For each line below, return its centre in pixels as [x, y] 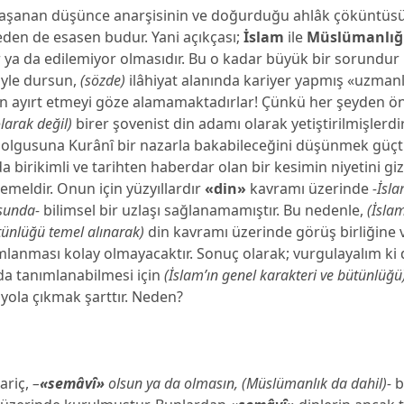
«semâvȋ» [73, 383]
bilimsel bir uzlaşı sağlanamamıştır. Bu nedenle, [204, 210]
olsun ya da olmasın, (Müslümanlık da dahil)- [248, 383]
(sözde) [103, 80]
